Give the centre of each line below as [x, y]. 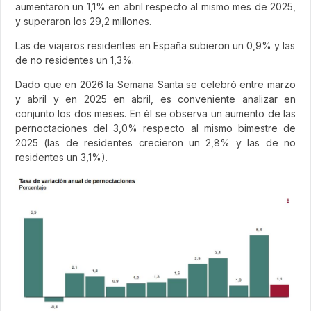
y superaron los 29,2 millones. [83, 21]
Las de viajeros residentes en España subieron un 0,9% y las [155, 45]
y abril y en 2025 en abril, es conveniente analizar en [155, 99]
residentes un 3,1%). [63, 157]
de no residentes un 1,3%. [75, 60]
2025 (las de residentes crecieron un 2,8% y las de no [155, 142]
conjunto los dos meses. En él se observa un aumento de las [155, 113]
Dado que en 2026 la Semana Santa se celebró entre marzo [155, 84]
